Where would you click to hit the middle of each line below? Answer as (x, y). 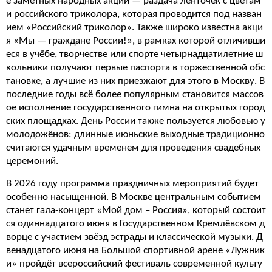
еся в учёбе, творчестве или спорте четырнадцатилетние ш (134, 54)
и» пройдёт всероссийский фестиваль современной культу (134, 264)
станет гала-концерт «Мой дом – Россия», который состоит (136, 210)
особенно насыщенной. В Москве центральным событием (134, 197)
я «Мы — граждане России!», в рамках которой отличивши (136, 41)
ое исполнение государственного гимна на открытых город (135, 108)
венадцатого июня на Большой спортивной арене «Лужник (135, 250)
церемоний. (32, 161)
